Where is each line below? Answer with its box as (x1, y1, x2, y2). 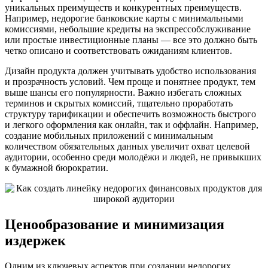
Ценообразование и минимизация (5, 217, 224, 233)
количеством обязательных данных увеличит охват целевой (5, 141, 250, 152)
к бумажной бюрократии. (5, 163, 108, 173)
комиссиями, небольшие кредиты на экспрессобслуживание (5, 24, 251, 35)
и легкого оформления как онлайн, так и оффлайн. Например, (5, 120, 258, 130)
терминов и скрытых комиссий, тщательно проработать (5, 98, 233, 109)
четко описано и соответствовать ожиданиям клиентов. (5, 45, 232, 56)
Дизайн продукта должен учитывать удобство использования (5, 66, 256, 77)
